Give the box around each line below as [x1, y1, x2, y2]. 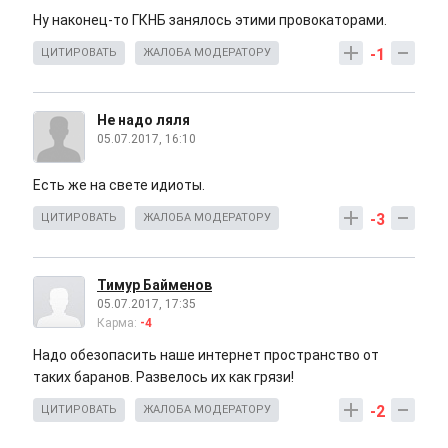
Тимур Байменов [97, 277, 212, 294]
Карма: [97, 316, 140, 331]
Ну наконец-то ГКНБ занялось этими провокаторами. [33, 12, 390, 29]
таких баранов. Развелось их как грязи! [33, 369, 294, 386]
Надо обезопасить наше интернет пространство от [33, 347, 379, 364]
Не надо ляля [97, 112, 190, 129]
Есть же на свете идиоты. [33, 177, 205, 194]
